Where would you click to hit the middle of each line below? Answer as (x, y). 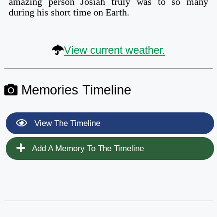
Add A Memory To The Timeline (87, 148)
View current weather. (115, 50)
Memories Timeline (74, 90)
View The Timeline (66, 123)
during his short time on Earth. (69, 12)
